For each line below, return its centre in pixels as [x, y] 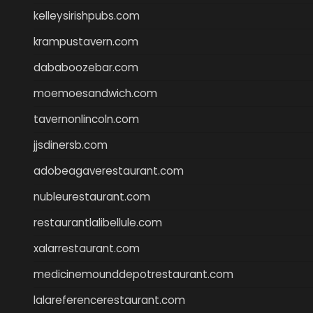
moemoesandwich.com [95, 93]
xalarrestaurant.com [87, 248]
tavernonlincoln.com [86, 119]
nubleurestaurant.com [92, 196]
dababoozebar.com [86, 67]
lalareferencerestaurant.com [109, 300]
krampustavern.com [86, 41]
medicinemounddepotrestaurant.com [133, 274]
